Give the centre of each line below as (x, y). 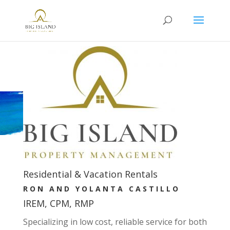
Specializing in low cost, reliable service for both (115, 222)
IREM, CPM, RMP (58, 203)
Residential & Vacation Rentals (90, 174)
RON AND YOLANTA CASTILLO (101, 189)
